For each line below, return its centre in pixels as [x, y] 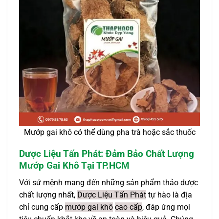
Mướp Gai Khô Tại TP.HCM [74, 166]
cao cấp [129, 207]
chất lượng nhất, [48, 195]
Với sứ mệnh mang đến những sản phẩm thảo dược [109, 183]
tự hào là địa [169, 195]
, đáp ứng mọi [166, 207]
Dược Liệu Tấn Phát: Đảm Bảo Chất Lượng [107, 154]
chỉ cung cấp [42, 207]
